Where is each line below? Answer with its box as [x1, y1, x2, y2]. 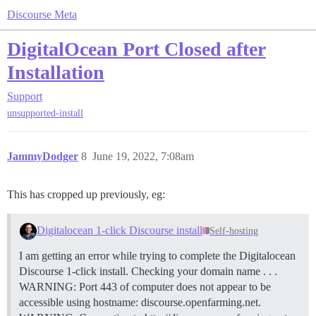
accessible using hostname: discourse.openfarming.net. [19, 296, 261, 309]
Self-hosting [209, 226, 259, 237]
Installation [7, 61, 104, 83]
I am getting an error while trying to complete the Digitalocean [19, 250, 296, 262]
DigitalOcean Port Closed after [7, 38, 266, 60]
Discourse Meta [7, 8, 77, 20]
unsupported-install [7, 108, 83, 119]
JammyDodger [7, 150, 78, 163]
